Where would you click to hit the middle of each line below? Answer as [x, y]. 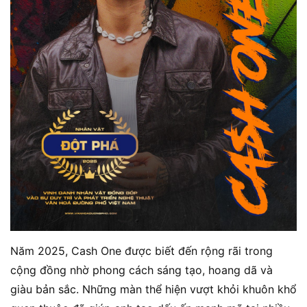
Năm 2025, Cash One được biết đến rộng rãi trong [142, 250]
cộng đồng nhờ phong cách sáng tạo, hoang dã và [142, 270]
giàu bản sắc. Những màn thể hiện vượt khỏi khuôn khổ [153, 289]
